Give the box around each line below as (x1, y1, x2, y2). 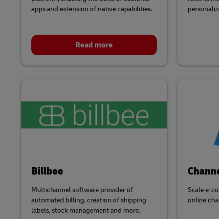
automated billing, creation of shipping (31, 196, 146, 205)
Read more (75, 40, 113, 50)
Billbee (31, 164, 63, 178)
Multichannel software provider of (31, 186, 133, 195)
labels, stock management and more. (31, 206, 140, 215)
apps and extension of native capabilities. (31, 4, 152, 13)
